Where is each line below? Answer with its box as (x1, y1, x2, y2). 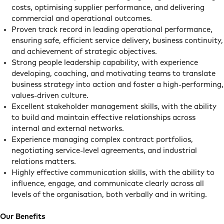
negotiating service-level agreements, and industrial (11, 147, 197, 154)
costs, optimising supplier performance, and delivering (11, 4, 204, 11)
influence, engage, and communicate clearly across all (11, 180, 204, 187)
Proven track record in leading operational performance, (11, 26, 212, 33)
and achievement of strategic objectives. (11, 48, 159, 55)
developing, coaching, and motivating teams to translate (11, 70, 215, 77)
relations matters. (11, 158, 78, 165)
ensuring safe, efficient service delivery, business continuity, (11, 37, 223, 44)
